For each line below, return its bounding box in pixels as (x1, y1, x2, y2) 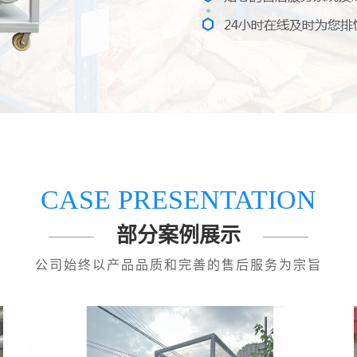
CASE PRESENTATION (41, 184, 316, 214)
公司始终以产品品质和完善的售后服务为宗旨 (35, 257, 322, 272)
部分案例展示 (94, 223, 263, 247)
